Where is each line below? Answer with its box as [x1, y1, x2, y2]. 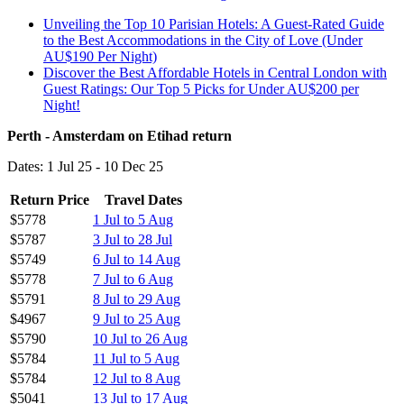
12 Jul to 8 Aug [93, 370, 180, 386]
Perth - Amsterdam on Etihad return [7, 127, 232, 143]
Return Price [10, 191, 89, 207]
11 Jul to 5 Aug [93, 350, 179, 366]
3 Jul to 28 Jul [93, 231, 172, 247]
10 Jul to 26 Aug [93, 330, 188, 346]
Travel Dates [104, 191, 182, 207]
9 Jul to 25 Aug [93, 310, 180, 326]
